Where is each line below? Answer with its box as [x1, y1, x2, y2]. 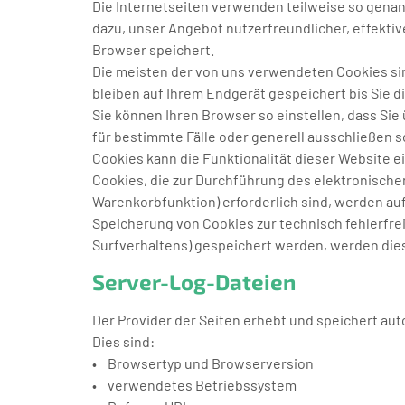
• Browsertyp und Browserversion [92, 353, 314, 372]
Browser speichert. [92, 41, 214, 59]
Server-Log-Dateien [92, 268, 296, 295]
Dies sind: [92, 332, 155, 350]
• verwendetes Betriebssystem [92, 375, 297, 393]
